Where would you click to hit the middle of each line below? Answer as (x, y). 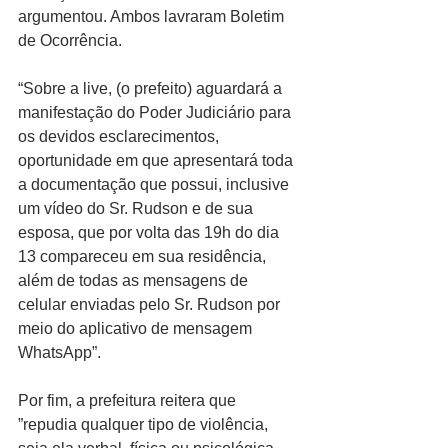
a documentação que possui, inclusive (155, 184)
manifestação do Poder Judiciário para (156, 112)
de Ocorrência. (70, 40)
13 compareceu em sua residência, (144, 256)
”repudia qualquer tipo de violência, (145, 424)
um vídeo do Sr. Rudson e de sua (137, 208)
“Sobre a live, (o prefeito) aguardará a (152, 88)
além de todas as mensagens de (135, 280)
